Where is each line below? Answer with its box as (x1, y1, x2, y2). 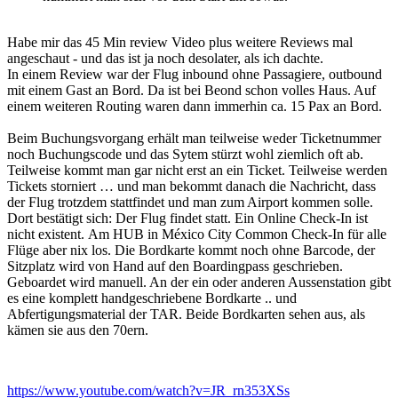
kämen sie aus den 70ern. (7, 322, 152, 338)
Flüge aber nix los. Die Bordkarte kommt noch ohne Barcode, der (7, 242, 375, 258)
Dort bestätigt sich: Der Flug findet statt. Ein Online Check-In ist (7, 210, 368, 226)
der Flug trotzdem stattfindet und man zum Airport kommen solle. (7, 194, 373, 210)
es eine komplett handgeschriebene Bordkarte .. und (7, 290, 297, 306)
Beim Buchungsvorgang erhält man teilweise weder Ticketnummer (7, 130, 381, 146)
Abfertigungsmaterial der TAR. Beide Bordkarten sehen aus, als (7, 306, 365, 322)
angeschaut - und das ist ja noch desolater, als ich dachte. (7, 50, 327, 66)
